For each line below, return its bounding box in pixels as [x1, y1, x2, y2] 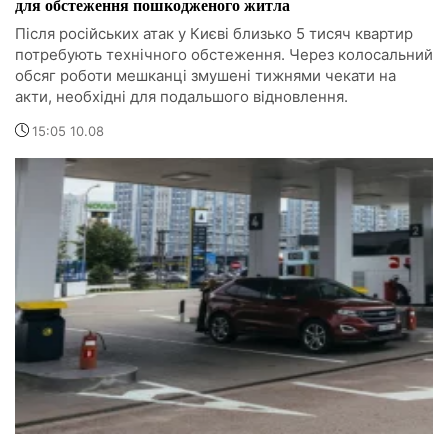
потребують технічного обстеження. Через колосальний [15, 45, 433, 65]
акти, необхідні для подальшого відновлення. [15, 87, 348, 107]
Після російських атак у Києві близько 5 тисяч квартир [15, 24, 413, 44]
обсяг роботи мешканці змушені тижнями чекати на [15, 66, 396, 86]
